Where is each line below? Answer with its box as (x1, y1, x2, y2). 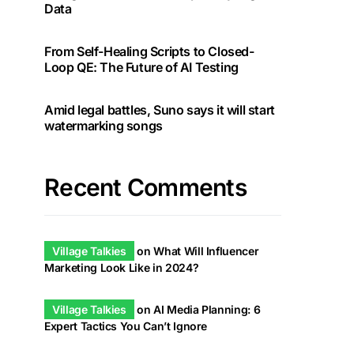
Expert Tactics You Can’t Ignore (44, 319, 208, 333)
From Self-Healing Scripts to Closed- (44, 43, 254, 59)
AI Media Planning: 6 (153, 303, 261, 316)
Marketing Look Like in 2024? (44, 261, 199, 274)
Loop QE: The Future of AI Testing (44, 59, 239, 75)
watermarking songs (44, 118, 163, 134)
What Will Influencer (153, 244, 259, 258)
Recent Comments (44, 173, 247, 201)
